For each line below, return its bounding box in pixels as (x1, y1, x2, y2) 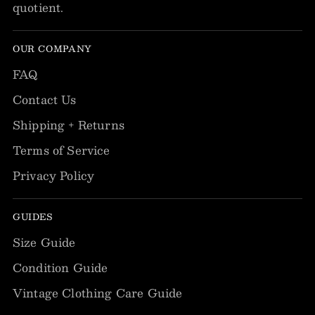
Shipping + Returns (13, 115, 124, 135)
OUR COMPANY (13, 41, 92, 56)
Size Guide (13, 233, 76, 252)
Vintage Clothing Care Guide (13, 283, 183, 303)
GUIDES (13, 209, 53, 224)
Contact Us (13, 90, 77, 110)
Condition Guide (13, 258, 108, 278)
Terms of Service (13, 141, 110, 160)
